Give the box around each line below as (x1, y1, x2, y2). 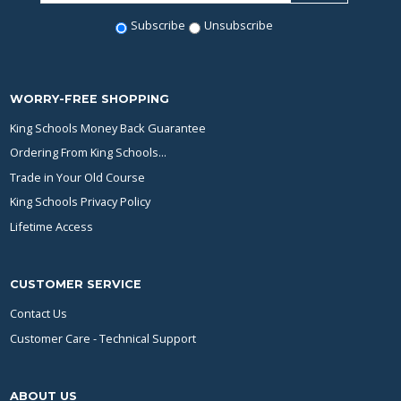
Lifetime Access (10, 218, 94, 235)
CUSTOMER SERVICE (10, 277, 142, 291)
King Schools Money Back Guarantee (10, 119, 207, 136)
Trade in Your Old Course (10, 168, 146, 185)
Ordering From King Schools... (10, 144, 167, 161)
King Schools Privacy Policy (10, 193, 151, 210)
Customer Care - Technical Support (10, 329, 197, 346)
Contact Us (10, 304, 68, 321)
